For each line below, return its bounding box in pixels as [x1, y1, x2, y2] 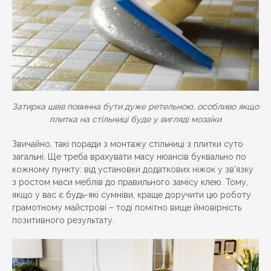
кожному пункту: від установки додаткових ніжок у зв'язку [12, 165, 253, 175]
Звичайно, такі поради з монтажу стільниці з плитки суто [12, 139, 243, 149]
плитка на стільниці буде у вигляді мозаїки [50, 114, 221, 125]
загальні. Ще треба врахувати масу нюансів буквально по [12, 152, 246, 162]
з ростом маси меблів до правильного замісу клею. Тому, [12, 177, 248, 188]
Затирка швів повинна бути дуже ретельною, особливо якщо [12, 102, 259, 112]
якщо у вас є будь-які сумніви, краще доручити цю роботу [12, 190, 251, 200]
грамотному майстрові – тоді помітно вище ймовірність [12, 203, 241, 213]
